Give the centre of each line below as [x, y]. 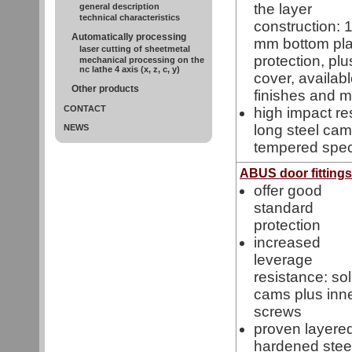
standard [284, 208]
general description [119, 6]
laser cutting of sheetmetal [135, 49]
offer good [288, 191]
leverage [283, 260]
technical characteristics [130, 17]
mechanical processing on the [142, 60]
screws [278, 312]
